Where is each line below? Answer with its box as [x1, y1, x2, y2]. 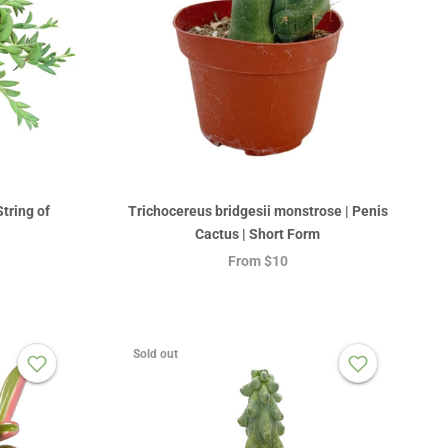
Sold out [133, 347, 178, 361]
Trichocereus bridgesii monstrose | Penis [127, 203, 388, 219]
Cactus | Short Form [195, 226, 320, 242]
